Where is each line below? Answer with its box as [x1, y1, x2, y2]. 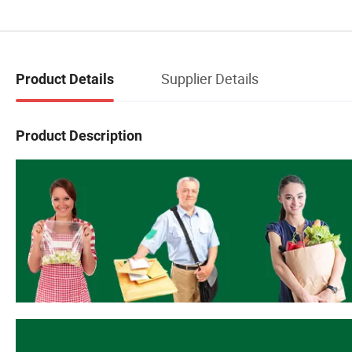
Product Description [16, 126, 142, 144]
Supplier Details [161, 68, 258, 88]
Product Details [16, 70, 114, 87]
